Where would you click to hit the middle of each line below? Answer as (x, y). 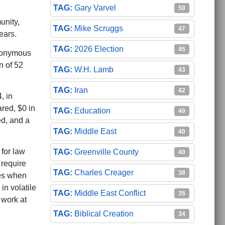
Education (92, 110)
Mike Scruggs (98, 28)
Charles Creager (104, 172)
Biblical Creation (104, 213)
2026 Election (99, 49)
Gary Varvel (95, 8)
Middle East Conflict (110, 193)
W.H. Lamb (94, 69)
